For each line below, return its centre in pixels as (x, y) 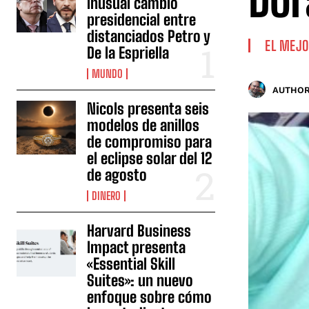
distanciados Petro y (149, 36)
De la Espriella (128, 53)
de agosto (117, 175)
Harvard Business (139, 231)
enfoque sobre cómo (150, 297)
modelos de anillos (143, 125)
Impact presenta (137, 247)
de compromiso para (150, 142)
